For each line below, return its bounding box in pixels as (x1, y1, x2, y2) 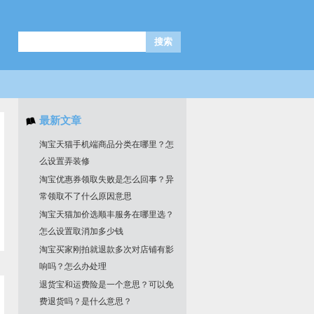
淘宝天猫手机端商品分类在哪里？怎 (39, 139, 174, 149)
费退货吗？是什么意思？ (39, 296, 132, 306)
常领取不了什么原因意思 (39, 191, 132, 201)
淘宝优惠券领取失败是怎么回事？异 (39, 175, 174, 184)
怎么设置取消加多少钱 (39, 226, 123, 236)
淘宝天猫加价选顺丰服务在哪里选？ (39, 210, 174, 219)
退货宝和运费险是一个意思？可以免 (39, 280, 174, 289)
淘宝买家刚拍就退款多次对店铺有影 (39, 245, 174, 254)
